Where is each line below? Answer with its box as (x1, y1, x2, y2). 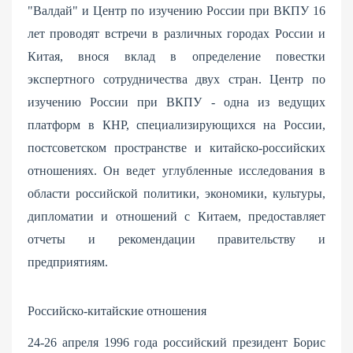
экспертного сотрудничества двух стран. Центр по (28, 72, 325, 86)
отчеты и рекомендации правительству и (28, 232, 325, 246)
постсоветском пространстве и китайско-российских (28, 140, 325, 154)
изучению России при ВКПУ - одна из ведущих (28, 95, 325, 109)
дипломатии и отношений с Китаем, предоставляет (28, 209, 325, 223)
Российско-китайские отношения (28, 303, 206, 318)
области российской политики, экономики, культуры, (28, 186, 325, 200)
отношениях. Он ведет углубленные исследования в (28, 163, 325, 177)
